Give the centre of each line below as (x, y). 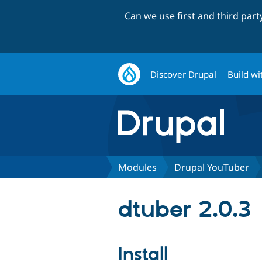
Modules (137, 167)
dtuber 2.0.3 (185, 210)
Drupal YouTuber (212, 167)
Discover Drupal (184, 74)
